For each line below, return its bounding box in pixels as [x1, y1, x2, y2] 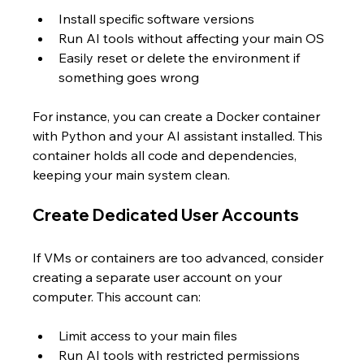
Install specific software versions [58, 11, 262, 27]
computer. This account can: [32, 288, 201, 305]
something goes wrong [58, 69, 200, 85]
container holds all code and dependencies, [32, 147, 301, 163]
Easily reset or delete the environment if [58, 50, 304, 66]
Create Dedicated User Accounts [32, 205, 300, 225]
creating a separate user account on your [32, 269, 286, 285]
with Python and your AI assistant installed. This [32, 128, 327, 144]
